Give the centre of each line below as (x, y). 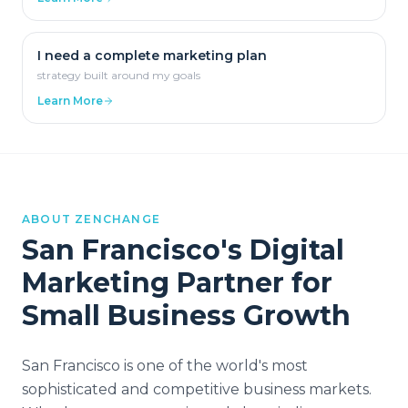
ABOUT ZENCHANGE (91, 219)
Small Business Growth (186, 316)
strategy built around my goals (119, 75)
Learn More (70, 101)
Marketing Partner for (177, 283)
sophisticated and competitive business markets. (197, 389)
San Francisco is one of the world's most (165, 366)
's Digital (282, 250)
